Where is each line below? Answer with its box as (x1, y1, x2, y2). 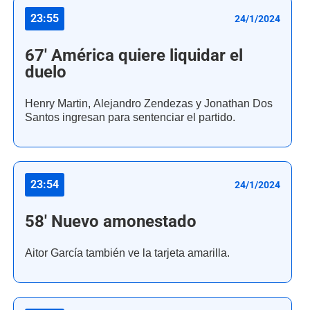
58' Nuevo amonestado (25, 212, 197, 232)
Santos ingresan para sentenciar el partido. (25, 111, 235, 125)
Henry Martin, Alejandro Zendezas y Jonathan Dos (25, 97, 273, 111)
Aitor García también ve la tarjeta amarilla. (25, 246, 230, 260)
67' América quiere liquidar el (25, 46, 243, 66)
